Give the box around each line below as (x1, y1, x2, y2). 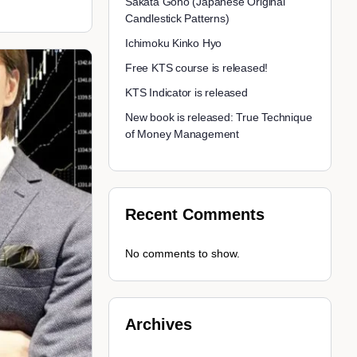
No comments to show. (125, 247, 240, 261)
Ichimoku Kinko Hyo (125, 37, 222, 50)
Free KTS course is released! (125, 61, 269, 75)
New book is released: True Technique (125, 111, 312, 124)
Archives (125, 316, 192, 334)
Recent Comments (125, 206, 265, 224)
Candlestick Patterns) (125, 12, 229, 25)
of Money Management (125, 127, 240, 141)
